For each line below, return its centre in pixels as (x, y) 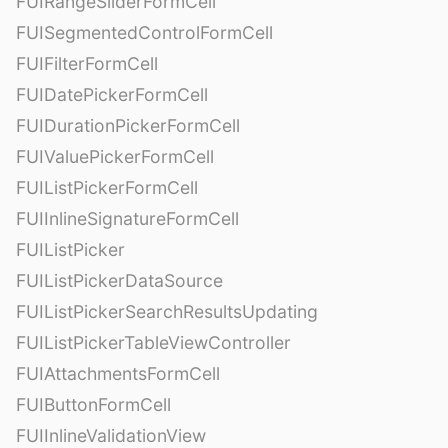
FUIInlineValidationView (111, 435)
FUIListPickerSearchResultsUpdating (167, 311)
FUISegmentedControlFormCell (144, 32)
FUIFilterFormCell (87, 63)
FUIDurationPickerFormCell (128, 125)
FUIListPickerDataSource (119, 280)
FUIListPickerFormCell (107, 187)
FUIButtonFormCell (93, 404)
